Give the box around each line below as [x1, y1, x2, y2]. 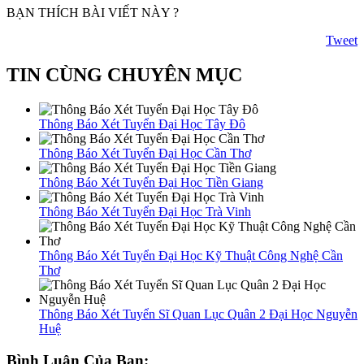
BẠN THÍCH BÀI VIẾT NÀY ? [6, 6, 179, 20]
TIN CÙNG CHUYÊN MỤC [6, 64, 242, 86]
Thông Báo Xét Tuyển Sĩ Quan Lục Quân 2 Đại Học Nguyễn [39, 306, 357, 321]
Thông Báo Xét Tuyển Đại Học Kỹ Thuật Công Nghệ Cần [39, 248, 343, 262]
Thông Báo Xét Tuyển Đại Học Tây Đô [39, 116, 245, 131]
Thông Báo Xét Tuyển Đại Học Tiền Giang [39, 175, 263, 189]
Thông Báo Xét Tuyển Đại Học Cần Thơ [39, 145, 251, 160]
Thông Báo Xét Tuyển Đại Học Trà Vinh [39, 204, 251, 219]
